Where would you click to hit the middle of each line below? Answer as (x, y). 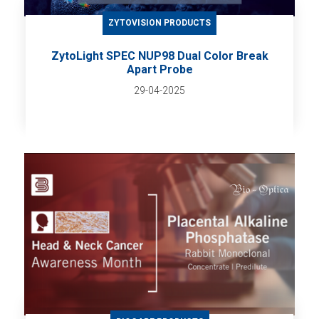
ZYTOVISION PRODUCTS (159, 23)
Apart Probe (159, 70)
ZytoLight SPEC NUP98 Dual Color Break (159, 56)
